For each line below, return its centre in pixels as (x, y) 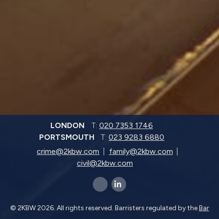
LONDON (69, 126)
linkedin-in (121, 186)
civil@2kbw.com (105, 163)
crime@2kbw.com (68, 152)
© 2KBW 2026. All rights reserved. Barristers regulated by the (104, 208)
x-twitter (102, 186)
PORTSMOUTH (67, 137)
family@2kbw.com (141, 152)
